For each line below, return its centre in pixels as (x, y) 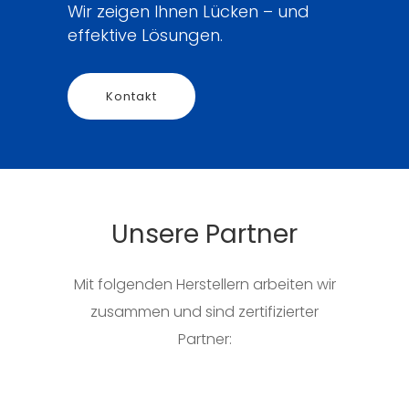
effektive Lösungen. (145, 35)
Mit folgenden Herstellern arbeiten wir (204, 284)
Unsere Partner (204, 234)
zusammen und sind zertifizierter (204, 312)
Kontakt (131, 96)
